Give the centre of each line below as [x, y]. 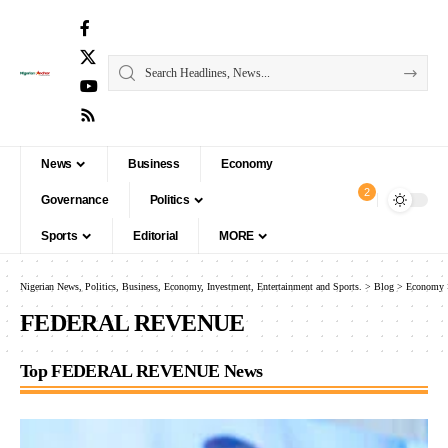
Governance [75, 200]
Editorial [156, 236]
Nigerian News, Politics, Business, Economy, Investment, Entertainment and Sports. [191, 286]
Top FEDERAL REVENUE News [141, 371]
